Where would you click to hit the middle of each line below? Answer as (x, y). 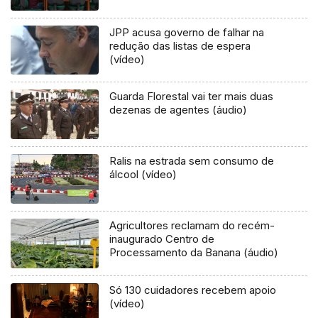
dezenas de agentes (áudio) (179, 110)
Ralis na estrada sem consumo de (192, 161)
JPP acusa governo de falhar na (187, 32)
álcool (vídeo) (143, 175)
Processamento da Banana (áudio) (194, 253)
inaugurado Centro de (162, 239)
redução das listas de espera (180, 45)
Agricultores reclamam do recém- (192, 226)
